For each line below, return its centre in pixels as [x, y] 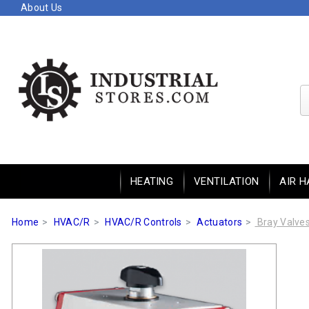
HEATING [152, 181]
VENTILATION [227, 181]
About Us [42, 8]
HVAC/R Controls [143, 222]
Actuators [220, 222]
